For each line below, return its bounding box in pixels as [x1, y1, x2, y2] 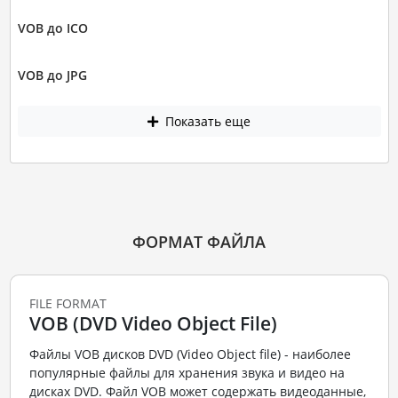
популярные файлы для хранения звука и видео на [28, 363, 345, 381]
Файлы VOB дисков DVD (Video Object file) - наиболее [28, 345, 351, 362]
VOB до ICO [17, 19, 88, 36]
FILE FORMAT [28, 295, 107, 313]
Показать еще [162, 113, 251, 131]
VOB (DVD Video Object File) [28, 311, 277, 337]
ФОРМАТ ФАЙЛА [132, 231, 266, 253]
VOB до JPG [17, 66, 87, 84]
